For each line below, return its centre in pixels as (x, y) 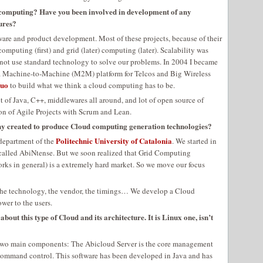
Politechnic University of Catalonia (114, 141)
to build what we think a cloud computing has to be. (92, 85)
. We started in (194, 141)
